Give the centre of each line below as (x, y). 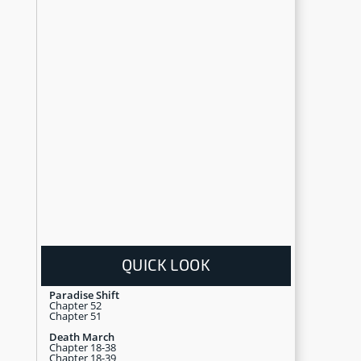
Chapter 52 (75, 305)
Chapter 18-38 (83, 347)
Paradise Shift (84, 295)
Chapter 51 (75, 315)
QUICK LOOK (166, 264)
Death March (82, 336)
